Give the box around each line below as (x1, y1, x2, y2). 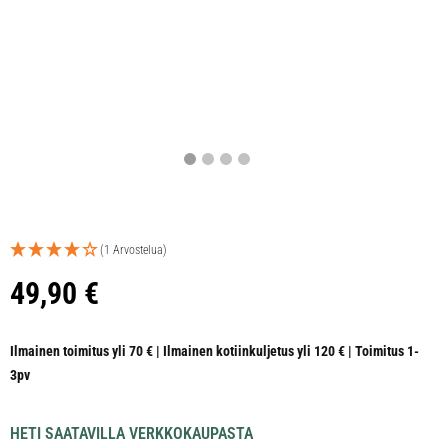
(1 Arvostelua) (100, 243, 167, 257)
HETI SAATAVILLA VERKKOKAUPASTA (10, 423, 253, 443)
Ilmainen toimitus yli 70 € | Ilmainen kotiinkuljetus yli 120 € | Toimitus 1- (10, 343, 419, 360)
